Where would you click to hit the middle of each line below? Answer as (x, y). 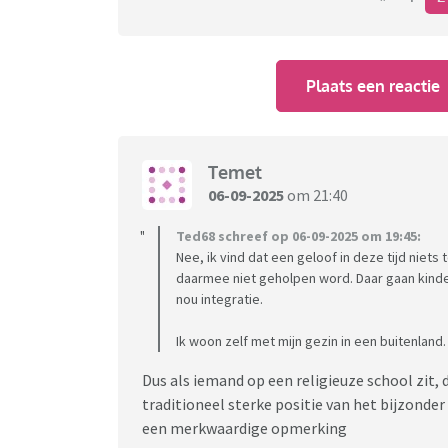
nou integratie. (219, 298)
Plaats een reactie (373, 85)
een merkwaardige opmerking (244, 427)
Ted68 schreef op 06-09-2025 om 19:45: (298, 235)
